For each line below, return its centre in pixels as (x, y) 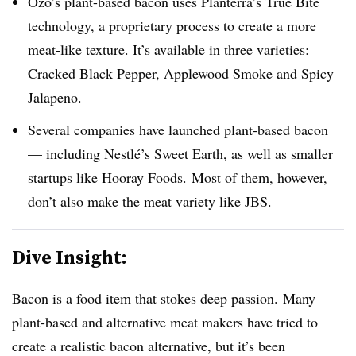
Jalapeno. (55, 97)
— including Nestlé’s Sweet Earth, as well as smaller (180, 153)
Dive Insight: (70, 257)
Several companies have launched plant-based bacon (178, 129)
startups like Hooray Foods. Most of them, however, (178, 177)
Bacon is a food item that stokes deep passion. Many (164, 298)
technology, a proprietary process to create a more (172, 25)
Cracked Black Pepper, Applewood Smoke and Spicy (181, 73)
